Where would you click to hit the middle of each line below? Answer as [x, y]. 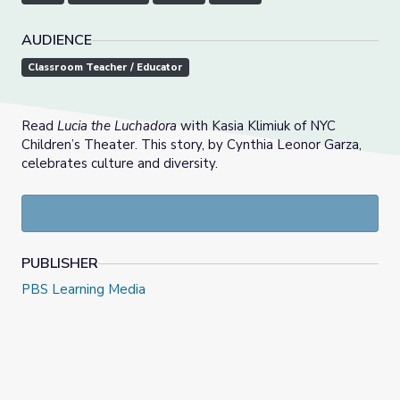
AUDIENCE [57, 41]
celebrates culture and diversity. [120, 164]
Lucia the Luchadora [117, 126]
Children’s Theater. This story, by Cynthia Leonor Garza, [192, 145]
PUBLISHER [60, 264]
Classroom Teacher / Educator [105, 68]
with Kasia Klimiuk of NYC [256, 126]
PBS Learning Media [83, 290]
